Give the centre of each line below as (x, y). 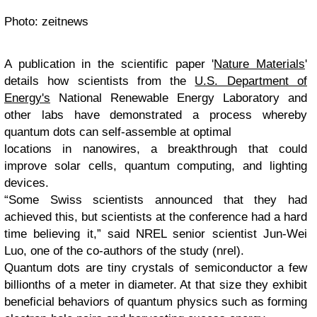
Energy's (27, 98)
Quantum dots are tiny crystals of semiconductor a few (156, 267)
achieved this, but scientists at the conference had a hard (156, 217)
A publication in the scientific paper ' (109, 64)
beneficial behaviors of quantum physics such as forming (156, 301)
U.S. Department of (251, 81)
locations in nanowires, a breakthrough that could (156, 149)
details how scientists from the (100, 81)
